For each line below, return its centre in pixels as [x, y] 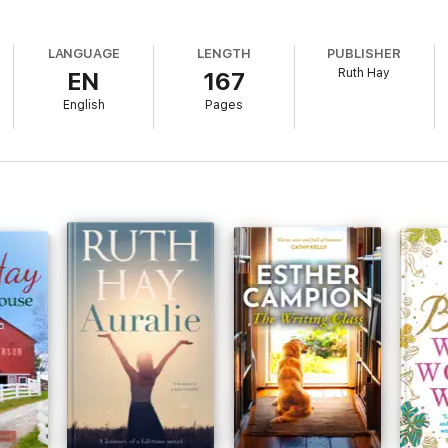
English [83, 105]
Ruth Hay [364, 73]
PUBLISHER [364, 53]
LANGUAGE [84, 53]
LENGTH [224, 53]
